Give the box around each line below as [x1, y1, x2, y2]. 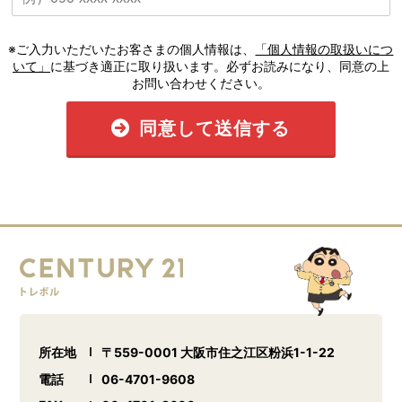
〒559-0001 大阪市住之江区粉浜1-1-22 [100, 344, 335, 360]
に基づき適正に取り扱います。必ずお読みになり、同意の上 [49, 58, 389, 74]
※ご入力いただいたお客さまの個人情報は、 [8, 41, 256, 57]
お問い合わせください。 [131, 75, 270, 92]
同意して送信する [139, 118, 291, 139]
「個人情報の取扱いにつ [255, 41, 394, 57]
